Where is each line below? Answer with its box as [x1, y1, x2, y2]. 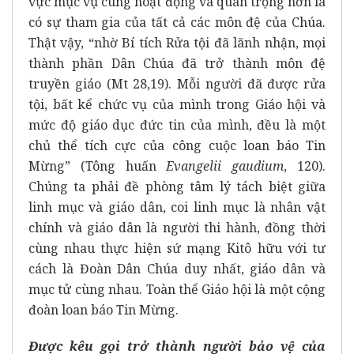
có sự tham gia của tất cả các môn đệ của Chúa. [28, 13, 326, 31]
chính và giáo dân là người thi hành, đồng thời [28, 218, 326, 236]
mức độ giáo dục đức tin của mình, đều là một [28, 115, 326, 134]
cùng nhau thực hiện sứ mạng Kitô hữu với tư [28, 239, 326, 257]
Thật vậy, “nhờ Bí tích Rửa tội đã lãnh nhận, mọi [28, 33, 326, 51]
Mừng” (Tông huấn [28, 156, 167, 175]
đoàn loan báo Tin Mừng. [28, 300, 179, 318]
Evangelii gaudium [166, 156, 284, 175]
